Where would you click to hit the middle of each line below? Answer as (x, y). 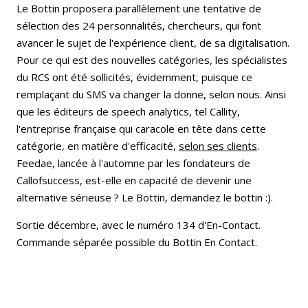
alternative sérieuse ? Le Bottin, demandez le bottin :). (146, 198)
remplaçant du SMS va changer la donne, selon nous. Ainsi (151, 95)
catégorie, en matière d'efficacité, (98, 146)
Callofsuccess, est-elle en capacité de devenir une (134, 180)
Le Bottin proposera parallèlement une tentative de (139, 9)
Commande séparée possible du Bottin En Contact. (138, 242)
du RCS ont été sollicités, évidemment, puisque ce (134, 77)
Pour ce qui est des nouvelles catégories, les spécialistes (152, 60)
